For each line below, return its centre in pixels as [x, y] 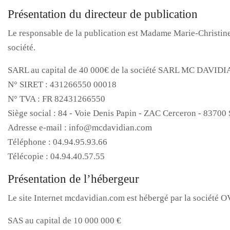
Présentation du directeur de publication [103, 14]
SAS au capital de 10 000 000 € [64, 221]
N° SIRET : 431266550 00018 [62, 84]
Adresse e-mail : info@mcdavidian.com [80, 128]
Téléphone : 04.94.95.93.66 [57, 142]
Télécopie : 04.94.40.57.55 [56, 156]
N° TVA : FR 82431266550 [56, 99]
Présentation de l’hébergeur [73, 179]
